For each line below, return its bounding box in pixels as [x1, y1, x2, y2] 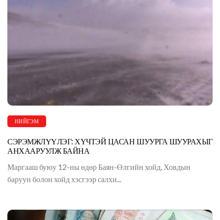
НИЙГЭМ [15, 117, 39, 125]
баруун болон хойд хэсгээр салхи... [7, 174, 121, 184]
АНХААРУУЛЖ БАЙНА [7, 145, 90, 157]
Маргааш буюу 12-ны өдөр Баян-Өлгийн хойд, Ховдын [7, 162, 191, 171]
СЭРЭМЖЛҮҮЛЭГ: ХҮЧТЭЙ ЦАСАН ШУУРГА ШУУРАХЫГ [7, 136, 213, 147]
